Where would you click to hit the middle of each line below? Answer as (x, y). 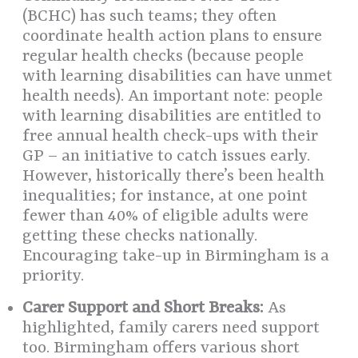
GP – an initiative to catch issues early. (167, 157)
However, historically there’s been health (174, 177)
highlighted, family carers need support (171, 329)
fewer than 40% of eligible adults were (166, 217)
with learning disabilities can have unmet (178, 77)
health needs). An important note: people (173, 97)
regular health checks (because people (163, 57)
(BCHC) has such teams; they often (150, 17)
